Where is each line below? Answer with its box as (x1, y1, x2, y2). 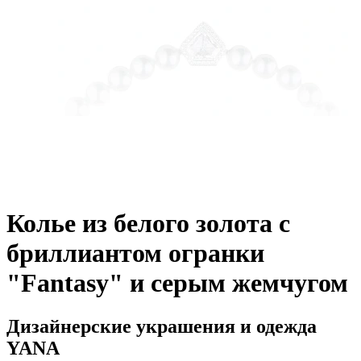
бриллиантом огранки (6, 239, 264, 268)
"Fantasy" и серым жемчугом (6, 268, 348, 298)
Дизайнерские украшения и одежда (6, 315, 317, 337)
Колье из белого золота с (6, 209, 290, 239)
